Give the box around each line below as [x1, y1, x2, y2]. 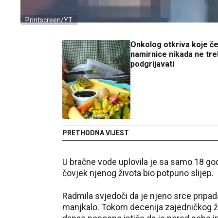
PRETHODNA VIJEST [62, 129, 129, 137]
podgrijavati [130, 59, 174, 69]
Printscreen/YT [25, 16, 73, 24]
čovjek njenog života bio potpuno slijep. [62, 168, 214, 178]
